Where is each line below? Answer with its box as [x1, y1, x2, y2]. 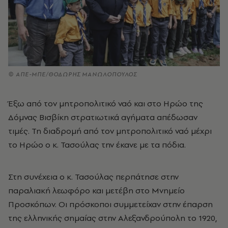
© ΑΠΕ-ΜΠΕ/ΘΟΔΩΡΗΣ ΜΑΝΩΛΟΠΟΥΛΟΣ [8, 70, 137, 78]
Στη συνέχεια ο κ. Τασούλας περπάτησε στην [8, 170, 179, 182]
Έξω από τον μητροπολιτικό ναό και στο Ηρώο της [8, 97, 203, 109]
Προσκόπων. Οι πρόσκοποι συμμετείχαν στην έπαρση [8, 198, 213, 210]
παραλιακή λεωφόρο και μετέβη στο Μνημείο [8, 184, 185, 196]
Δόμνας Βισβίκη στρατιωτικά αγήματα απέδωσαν [8, 111, 197, 123]
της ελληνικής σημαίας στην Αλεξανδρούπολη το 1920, [8, 212, 217, 223]
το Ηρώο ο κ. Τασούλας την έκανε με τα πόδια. [8, 138, 186, 150]
